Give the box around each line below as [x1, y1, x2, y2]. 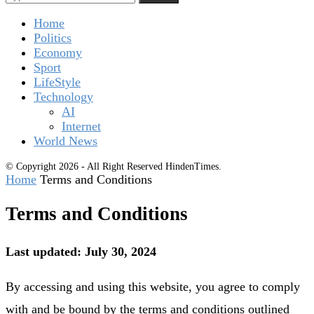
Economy [34, 46, 82, 60]
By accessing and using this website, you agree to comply [6, 279, 300, 294]
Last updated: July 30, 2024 [6, 244, 156, 259]
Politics [34, 31, 71, 46]
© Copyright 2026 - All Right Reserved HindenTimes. [6, 161, 221, 172]
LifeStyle [34, 75, 81, 90]
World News [34, 134, 97, 149]
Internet [62, 119, 101, 134]
